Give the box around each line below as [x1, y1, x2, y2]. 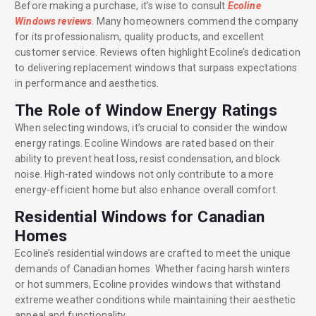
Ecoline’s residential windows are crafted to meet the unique [15, 248, 291, 260]
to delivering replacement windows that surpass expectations [15, 62, 298, 74]
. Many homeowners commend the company [92, 16, 299, 28]
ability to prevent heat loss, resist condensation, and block [15, 153, 281, 165]
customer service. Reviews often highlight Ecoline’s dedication [15, 47, 300, 59]
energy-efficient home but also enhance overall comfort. [15, 184, 278, 196]
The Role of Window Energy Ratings [15, 101, 277, 121]
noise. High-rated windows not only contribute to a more [15, 169, 274, 181]
